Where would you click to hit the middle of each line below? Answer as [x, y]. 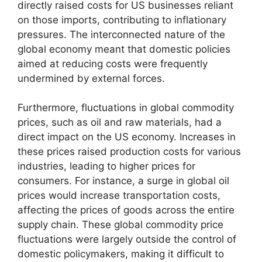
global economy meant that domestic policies [124, 49]
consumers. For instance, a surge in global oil [123, 181]
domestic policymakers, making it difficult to [121, 254]
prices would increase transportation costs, [119, 196]
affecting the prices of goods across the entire [126, 210]
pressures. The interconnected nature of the [121, 34]
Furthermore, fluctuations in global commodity [126, 108]
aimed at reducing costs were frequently [113, 63]
